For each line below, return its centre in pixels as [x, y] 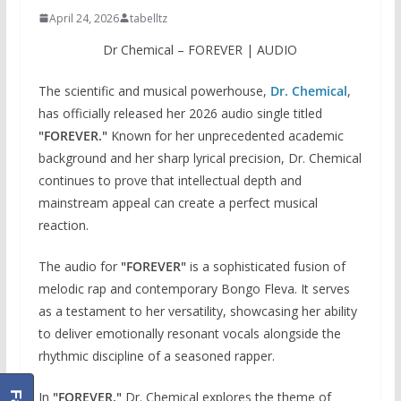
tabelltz [148, 18]
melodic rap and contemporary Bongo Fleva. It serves [194, 288]
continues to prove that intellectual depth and [170, 180]
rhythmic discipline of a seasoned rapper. [156, 355]
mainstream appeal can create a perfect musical [178, 202]
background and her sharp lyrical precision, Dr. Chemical [200, 158]
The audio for [79, 266]
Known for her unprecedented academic [225, 135]
